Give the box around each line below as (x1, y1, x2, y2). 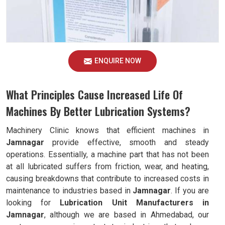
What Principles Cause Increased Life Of (6, 86, 183, 102)
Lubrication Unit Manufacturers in (60, 198, 209, 207)
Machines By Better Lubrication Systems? (6, 103, 190, 119)
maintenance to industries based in (6, 186, 133, 195)
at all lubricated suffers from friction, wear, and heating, (6, 162, 209, 171)
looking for (6, 198, 60, 207)
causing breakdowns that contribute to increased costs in (6, 174, 209, 183)
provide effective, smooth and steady (44, 138, 209, 147)
